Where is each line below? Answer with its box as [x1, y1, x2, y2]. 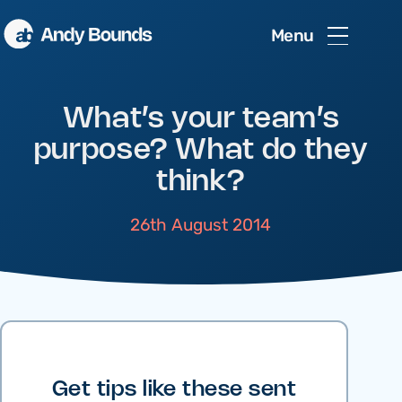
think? [156, 168, 246, 196]
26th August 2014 [130, 212, 272, 239]
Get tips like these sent [51, 380, 297, 400]
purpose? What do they [33, 136, 369, 164]
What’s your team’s [62, 105, 340, 133]
